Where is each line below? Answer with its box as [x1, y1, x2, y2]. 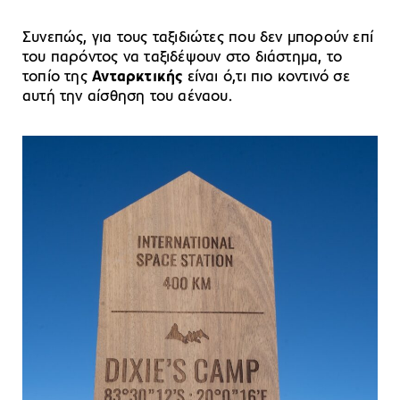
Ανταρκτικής [92, 68, 187, 86]
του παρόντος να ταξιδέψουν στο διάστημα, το [22, 48, 343, 66]
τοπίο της [22, 68, 93, 86]
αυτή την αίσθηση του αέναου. [22, 87, 232, 105]
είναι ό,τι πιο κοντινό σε [187, 68, 350, 86]
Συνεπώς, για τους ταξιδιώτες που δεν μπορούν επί [22, 29, 374, 46]
